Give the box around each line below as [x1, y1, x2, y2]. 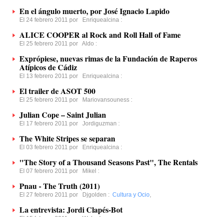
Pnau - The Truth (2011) [19, 180, 100, 191]
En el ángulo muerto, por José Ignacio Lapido [19, 5, 170, 16]
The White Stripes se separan [19, 133, 115, 144]
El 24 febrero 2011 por [19, 16, 82, 23]
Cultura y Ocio [112, 191, 150, 198]
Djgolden [82, 191, 107, 198]
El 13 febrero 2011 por [19, 73, 82, 79]
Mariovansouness [82, 96, 129, 103]
